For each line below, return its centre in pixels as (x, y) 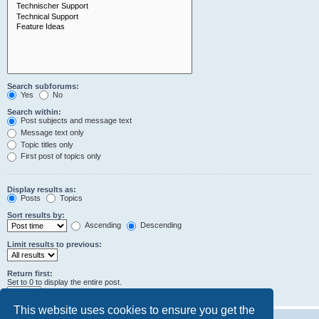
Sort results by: (36, 215)
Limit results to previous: (54, 245)
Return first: (30, 274)
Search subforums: (43, 86)
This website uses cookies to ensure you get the (135, 310)
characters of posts (78, 292)
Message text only (51, 132)
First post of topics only (60, 156)
